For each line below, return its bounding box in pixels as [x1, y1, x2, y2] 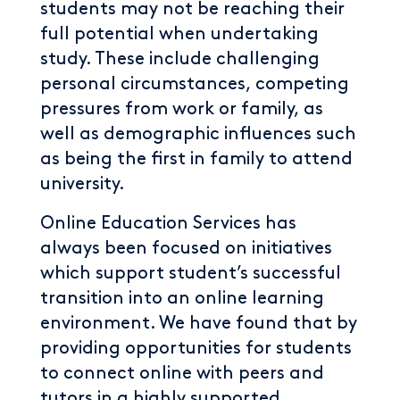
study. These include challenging [40, 51, 320, 67]
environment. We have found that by [40, 315, 357, 331]
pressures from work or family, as [40, 101, 323, 117]
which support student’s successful [40, 265, 341, 281]
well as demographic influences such [40, 126, 356, 142]
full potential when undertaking [40, 26, 319, 42]
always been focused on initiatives [40, 240, 332, 256]
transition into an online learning [40, 290, 324, 306]
